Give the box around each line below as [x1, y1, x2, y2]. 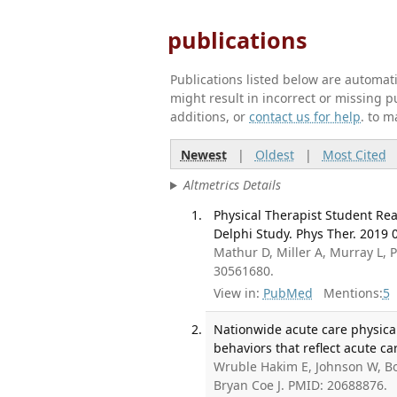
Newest [180, 145, 227, 163]
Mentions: [312, 284, 383, 302]
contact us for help [249, 108, 361, 125]
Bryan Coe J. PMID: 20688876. [214, 377, 388, 394]
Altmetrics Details [183, 176, 281, 194]
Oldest [254, 145, 294, 163]
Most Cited [322, 145, 386, 163]
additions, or [170, 108, 249, 125]
